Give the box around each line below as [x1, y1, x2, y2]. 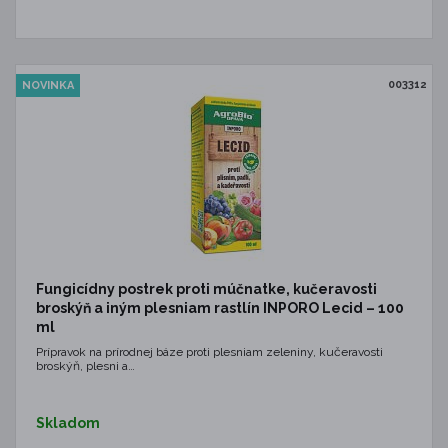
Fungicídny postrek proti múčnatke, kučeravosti [36, 281, 377, 297]
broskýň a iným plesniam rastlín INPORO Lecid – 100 [36, 300, 404, 316]
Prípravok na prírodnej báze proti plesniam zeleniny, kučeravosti [36, 345, 383, 359]
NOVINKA [22, 79, 74, 92]
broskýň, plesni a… [36, 359, 135, 373]
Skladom [36, 415, 100, 431]
